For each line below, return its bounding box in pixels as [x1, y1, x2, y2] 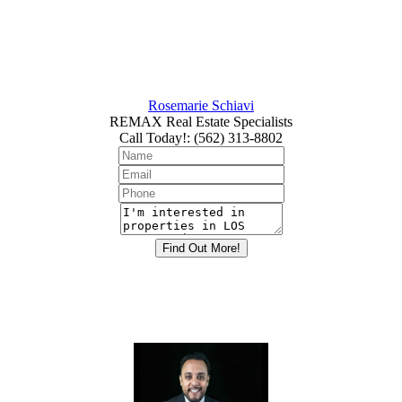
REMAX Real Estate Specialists [109, 113, 293, 129]
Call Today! [119, 129, 187, 145]
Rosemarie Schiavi [148, 97, 254, 113]
